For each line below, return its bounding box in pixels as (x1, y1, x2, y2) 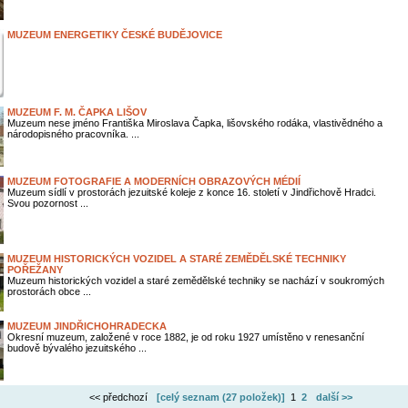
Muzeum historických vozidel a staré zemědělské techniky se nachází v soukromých (6, 275, 384, 286)
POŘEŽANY (6, 264, 63, 275)
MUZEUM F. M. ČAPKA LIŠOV (6, 107, 147, 117)
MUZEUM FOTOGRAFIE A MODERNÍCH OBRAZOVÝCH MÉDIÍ (6, 176, 301, 187)
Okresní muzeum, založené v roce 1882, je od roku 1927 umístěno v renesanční (6, 331, 364, 342)
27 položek (226, 392, 278, 403)
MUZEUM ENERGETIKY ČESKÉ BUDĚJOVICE (6, 29, 222, 40)
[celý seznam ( (157, 392, 226, 403)
